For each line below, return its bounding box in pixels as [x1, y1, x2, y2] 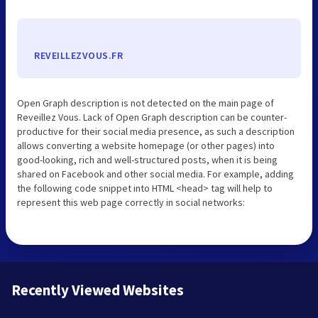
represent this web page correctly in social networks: [17, 196, 245, 209]
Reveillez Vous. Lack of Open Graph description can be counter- [17, 111, 287, 124]
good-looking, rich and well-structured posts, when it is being [17, 153, 278, 167]
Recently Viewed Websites [11, 280, 184, 300]
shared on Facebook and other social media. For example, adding [17, 168, 294, 181]
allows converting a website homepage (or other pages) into [17, 139, 275, 153]
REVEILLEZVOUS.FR [34, 49, 123, 62]
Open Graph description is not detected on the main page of [17, 97, 274, 110]
